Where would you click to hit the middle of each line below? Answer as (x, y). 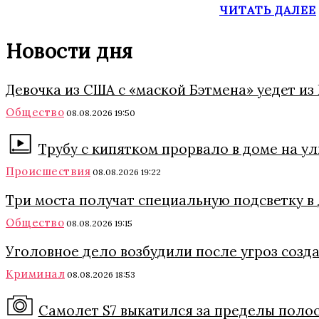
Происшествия (48, 171)
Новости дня (69, 51)
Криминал (35, 273)
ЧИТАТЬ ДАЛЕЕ (268, 10)
